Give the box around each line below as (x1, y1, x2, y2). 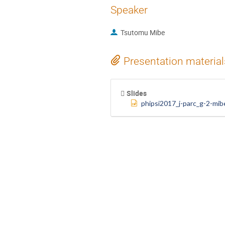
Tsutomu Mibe (120, 27, 165, 37)
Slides (126, 88, 147, 98)
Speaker (110, 4, 148, 16)
